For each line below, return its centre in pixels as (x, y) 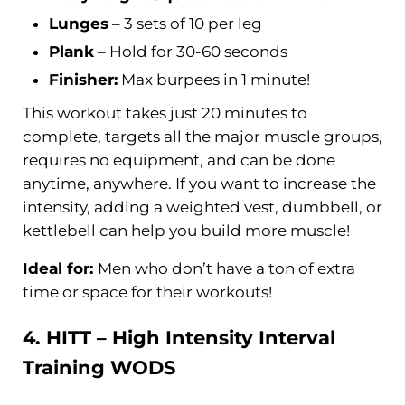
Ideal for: (60, 269)
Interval (297, 338)
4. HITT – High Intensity (140, 338)
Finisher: (84, 80)
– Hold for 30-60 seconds (191, 51)
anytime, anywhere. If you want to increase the (199, 184)
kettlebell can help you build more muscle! (186, 231)
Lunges (79, 23)
